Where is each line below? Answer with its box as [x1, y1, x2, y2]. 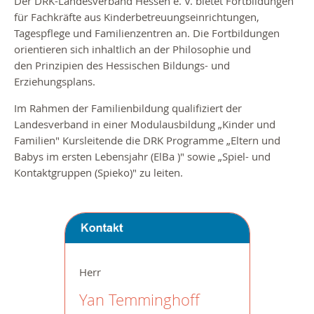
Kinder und [222, 116, 275, 131]
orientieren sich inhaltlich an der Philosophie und [14, 41, 251, 56]
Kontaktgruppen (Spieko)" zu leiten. [14, 165, 183, 179]
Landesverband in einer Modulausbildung [14, 116, 218, 131]
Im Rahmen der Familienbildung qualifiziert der [14, 100, 242, 115]
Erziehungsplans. [14, 74, 95, 88]
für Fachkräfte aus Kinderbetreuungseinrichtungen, [14, 9, 259, 24]
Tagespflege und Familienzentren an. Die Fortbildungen [14, 25, 280, 40]
